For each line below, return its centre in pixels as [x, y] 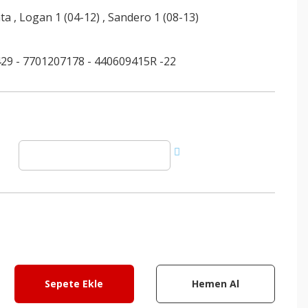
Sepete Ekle [74, 284]
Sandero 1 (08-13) [154, 17]
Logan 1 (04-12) [60, 17]
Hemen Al [215, 284]
